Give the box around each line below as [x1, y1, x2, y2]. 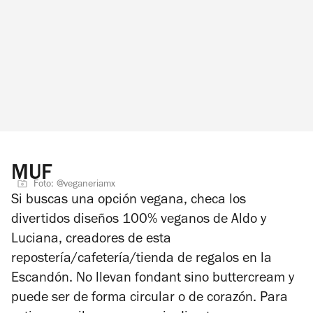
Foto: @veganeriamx [34, 180, 115, 190]
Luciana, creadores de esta [11, 233, 171, 247]
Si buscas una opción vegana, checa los [11, 194, 246, 208]
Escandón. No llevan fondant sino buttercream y [11, 272, 294, 286]
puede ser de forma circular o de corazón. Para [11, 291, 288, 306]
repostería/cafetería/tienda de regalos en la [11, 252, 272, 267]
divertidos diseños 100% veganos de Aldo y [11, 213, 266, 228]
